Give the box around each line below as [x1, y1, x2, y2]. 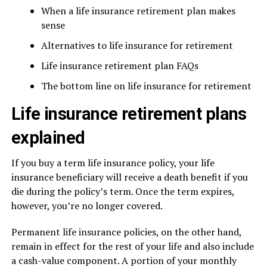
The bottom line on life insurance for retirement [41, 79, 252, 92]
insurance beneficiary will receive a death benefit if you [11, 170, 248, 184]
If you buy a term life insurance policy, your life [11, 156, 215, 169]
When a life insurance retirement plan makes [41, 4, 235, 17]
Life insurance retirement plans [11, 104, 247, 124]
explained [11, 128, 85, 148]
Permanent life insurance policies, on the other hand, [11, 225, 241, 238]
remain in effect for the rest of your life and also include [11, 240, 254, 253]
